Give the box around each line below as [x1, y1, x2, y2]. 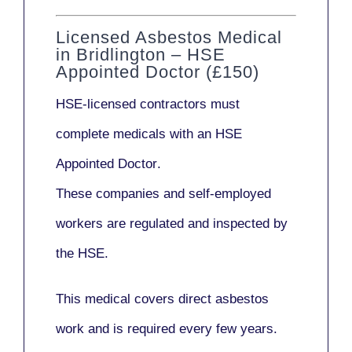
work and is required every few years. [56, 321, 277, 337]
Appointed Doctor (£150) [56, 62, 259, 82]
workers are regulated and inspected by [56, 216, 288, 232]
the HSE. [56, 246, 108, 262]
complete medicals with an [56, 126, 215, 142]
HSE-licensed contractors [56, 97, 207, 112]
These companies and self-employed [56, 186, 271, 202]
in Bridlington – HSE [56, 45, 225, 65]
